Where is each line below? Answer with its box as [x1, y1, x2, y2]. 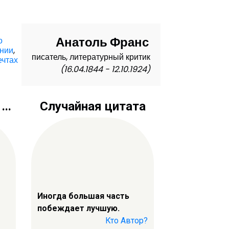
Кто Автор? [105, 215, 148, 225]
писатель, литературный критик [31, 51, 150, 63]
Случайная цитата [39, 99, 146, 114]
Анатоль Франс [55, 34, 149, 51]
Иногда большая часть [37, 191, 129, 201]
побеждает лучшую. [37, 203, 120, 213]
